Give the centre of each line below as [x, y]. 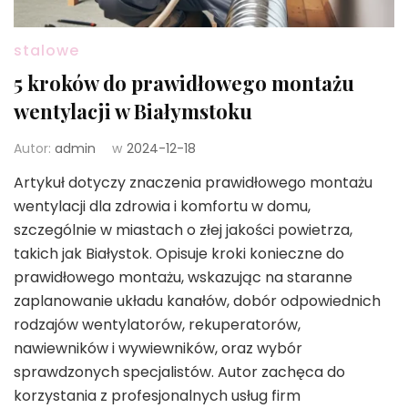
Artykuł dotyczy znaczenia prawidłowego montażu [193, 183]
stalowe [46, 51]
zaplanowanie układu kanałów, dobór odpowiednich [197, 301]
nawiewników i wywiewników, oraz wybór [158, 349]
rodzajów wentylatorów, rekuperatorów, [157, 325]
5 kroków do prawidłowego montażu [184, 83]
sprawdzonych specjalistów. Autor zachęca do [179, 372]
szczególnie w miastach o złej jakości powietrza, [183, 230]
